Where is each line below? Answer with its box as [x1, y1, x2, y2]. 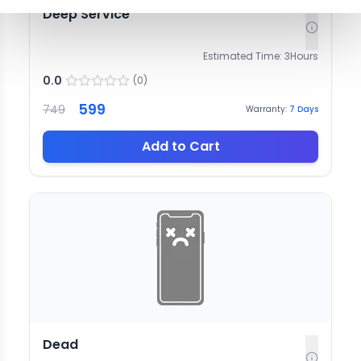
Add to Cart [141, 136, 220, 156]
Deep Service [43, 4, 130, 23]
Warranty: [246, 103, 287, 116]
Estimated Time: [203, 48, 282, 63]
